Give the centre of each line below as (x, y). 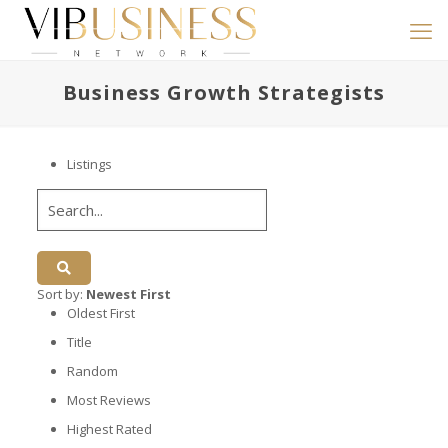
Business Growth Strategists (224, 92)
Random (92, 371)
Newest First (128, 294)
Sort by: (61, 294)
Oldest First (100, 313)
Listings (89, 164)
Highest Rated (109, 429)
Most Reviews (108, 400)
